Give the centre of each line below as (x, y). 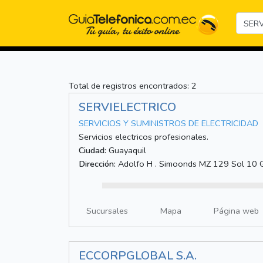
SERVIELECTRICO (127, 107)
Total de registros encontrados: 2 (133, 86)
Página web (236, 211)
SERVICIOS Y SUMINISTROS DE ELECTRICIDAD (168, 124)
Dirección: (97, 164)
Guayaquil (126, 151)
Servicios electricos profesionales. (144, 137)
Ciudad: (92, 151)
